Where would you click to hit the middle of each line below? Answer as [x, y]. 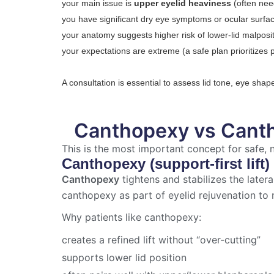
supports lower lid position [124, 258]
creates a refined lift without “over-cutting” [161, 240]
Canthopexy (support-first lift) [166, 164]
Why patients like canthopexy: [132, 217]
